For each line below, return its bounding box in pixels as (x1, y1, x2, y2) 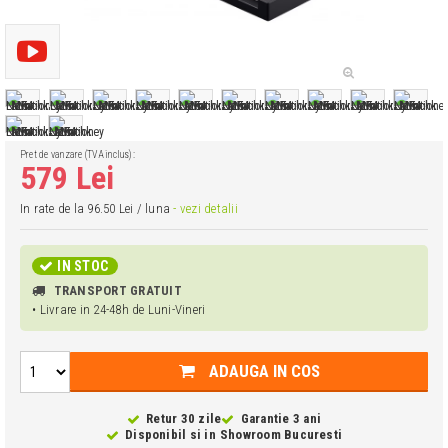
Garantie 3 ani (240, 411, 321, 426)
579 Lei (20, 159, 115, 197)
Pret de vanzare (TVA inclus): (20, 149, 135, 160)
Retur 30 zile (146, 411, 222, 426)
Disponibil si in (125, 427, 216, 442)
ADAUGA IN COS (208, 361, 320, 381)
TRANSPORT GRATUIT (53, 283, 182, 299)
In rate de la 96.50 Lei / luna (20, 201, 174, 216)
